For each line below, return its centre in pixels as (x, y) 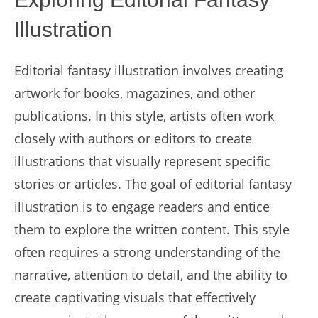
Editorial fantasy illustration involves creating (149, 70)
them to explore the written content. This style (152, 229)
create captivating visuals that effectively (135, 297)
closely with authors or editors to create (133, 138)
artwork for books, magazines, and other (135, 93)
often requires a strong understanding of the (147, 252)
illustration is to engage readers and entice (142, 207)
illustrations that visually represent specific (142, 161)
